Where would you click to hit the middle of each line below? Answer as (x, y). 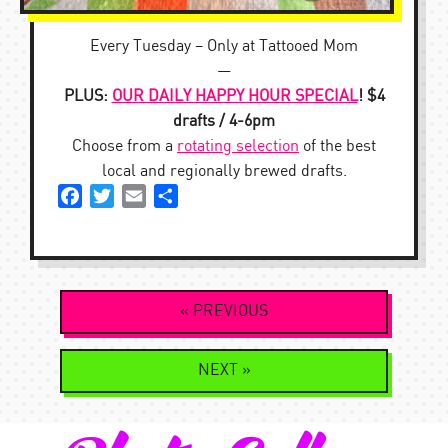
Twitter (139, 195)
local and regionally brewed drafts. (224, 171)
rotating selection (238, 146)
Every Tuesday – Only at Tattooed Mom (224, 46)
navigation (83, 342)
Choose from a (124, 146)
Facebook (115, 195)
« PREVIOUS (224, 311)
